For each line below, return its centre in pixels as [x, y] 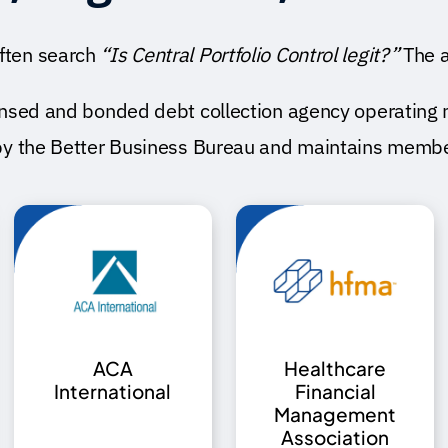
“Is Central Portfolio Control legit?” [249, 54]
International [113, 391]
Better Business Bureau [152, 146]
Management [335, 414]
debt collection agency [252, 110]
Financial [335, 391]
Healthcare [335, 368]
